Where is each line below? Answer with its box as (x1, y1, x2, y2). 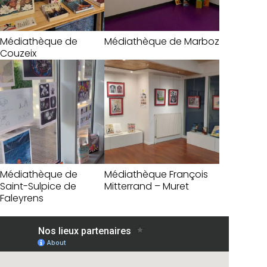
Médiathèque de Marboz (104, 34, 219, 48)
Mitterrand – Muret (104, 179, 189, 194)
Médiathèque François (104, 167, 208, 182)
